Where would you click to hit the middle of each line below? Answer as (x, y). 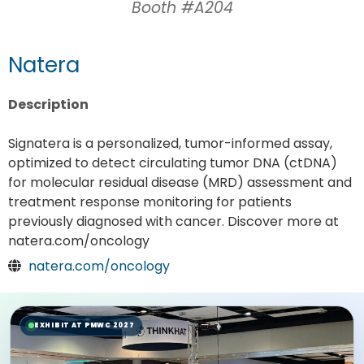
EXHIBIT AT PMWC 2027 (84, 325)
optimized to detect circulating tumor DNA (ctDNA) (173, 163)
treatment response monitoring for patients (150, 202)
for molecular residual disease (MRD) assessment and (180, 183)
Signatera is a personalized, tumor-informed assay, (170, 144)
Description (48, 104)
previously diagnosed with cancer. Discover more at (173, 222)
